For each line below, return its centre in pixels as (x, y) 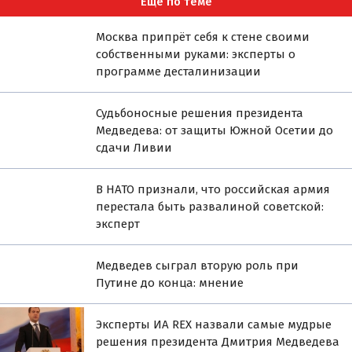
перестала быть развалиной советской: (210, 206)
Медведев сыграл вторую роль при (198, 265)
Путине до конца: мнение (170, 282)
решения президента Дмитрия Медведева (218, 341)
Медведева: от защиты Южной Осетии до (215, 130)
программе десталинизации (179, 71)
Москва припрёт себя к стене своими (203, 37)
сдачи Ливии (134, 147)
